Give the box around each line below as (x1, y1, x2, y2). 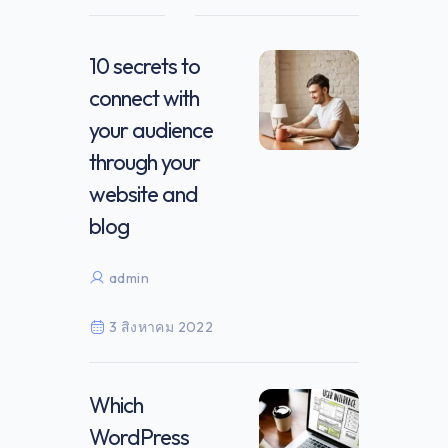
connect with (89, 83, 199, 112)
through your (89, 147, 200, 176)
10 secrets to (89, 51, 200, 80)
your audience (89, 115, 213, 144)
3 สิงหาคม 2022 (109, 317, 214, 336)
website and (89, 179, 198, 208)
